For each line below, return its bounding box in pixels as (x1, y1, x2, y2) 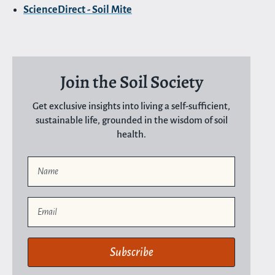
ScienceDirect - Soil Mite (23, 4, 132, 15)
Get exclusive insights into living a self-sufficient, (33, 100, 230, 111)
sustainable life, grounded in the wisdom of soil (35, 114, 228, 125)
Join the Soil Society (60, 69, 203, 94)
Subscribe (109, 246, 153, 258)
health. (117, 128, 146, 139)
